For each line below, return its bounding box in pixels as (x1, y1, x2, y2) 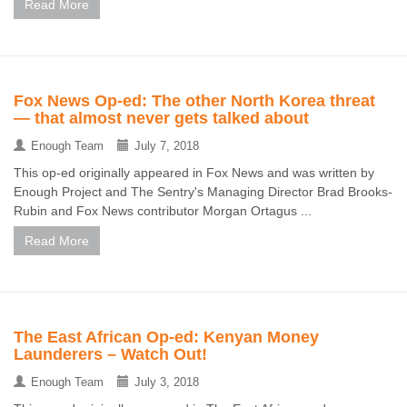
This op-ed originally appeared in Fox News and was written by (14, 165, 374, 181)
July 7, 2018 (134, 139, 199, 154)
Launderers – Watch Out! (14, 345, 207, 364)
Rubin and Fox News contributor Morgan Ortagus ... (14, 203, 312, 219)
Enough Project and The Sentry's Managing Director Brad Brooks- (14, 184, 392, 200)
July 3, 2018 (134, 375, 199, 390)
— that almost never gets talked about (14, 109, 309, 128)
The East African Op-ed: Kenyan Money (14, 328, 319, 347)
